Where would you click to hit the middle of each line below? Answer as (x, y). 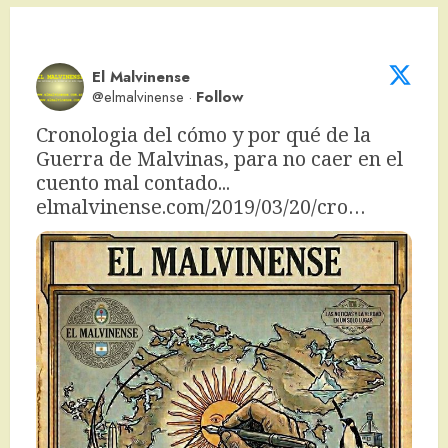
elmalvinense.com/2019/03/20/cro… (201, 207)
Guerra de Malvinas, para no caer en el (219, 159)
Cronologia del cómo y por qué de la (203, 135)
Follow (219, 97)
